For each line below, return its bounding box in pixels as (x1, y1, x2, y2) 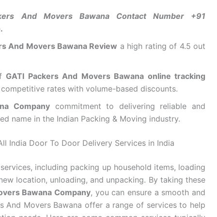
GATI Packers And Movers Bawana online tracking (6, 71, 206, 81)
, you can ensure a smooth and (91, 187, 206, 198)
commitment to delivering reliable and (50, 101, 205, 111)
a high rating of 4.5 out (117, 41, 206, 51)
